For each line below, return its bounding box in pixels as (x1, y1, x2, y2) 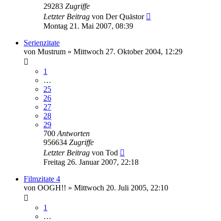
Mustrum (37, 47, 66, 56)
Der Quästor (106, 12, 144, 21)
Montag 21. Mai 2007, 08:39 (43, 21, 133, 30)
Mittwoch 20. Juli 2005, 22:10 (74, 183, 168, 192)
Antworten (57, 129, 90, 138)
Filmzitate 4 (24, 174, 60, 183)
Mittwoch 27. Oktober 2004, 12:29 (74, 47, 183, 56)
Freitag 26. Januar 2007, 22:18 (43, 157, 139, 166)
